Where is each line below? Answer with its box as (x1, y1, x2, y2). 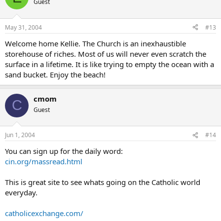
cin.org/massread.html (5, 156, 82, 166)
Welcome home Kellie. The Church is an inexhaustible (5, 38, 186, 48)
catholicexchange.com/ (5, 208, 83, 218)
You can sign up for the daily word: (5, 146, 123, 156)
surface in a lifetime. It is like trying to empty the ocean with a (5, 59, 214, 69)
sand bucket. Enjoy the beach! (5, 69, 106, 79)
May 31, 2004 (5, 23, 42, 32)
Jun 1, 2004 (5, 131, 35, 139)
